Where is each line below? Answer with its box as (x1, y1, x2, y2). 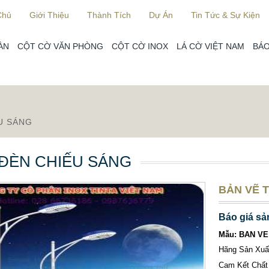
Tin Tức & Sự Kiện (191, 10, 260, 20)
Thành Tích (87, 10, 131, 20)
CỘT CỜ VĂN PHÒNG (17, 41, 103, 51)
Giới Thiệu (29, 10, 69, 20)
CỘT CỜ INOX (112, 41, 168, 51)
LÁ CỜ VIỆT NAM (177, 41, 244, 51)
